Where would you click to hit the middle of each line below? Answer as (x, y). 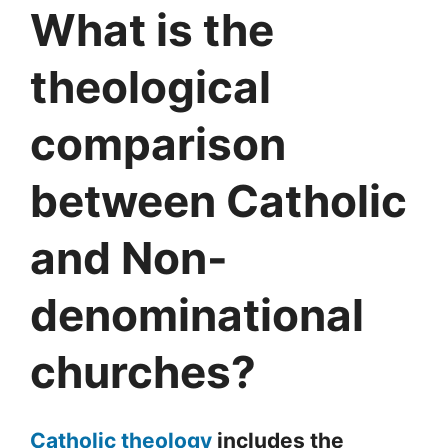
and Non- (129, 257)
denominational (197, 314)
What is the (152, 29)
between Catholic (218, 200)
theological (150, 86)
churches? (143, 371)
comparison (158, 143)
